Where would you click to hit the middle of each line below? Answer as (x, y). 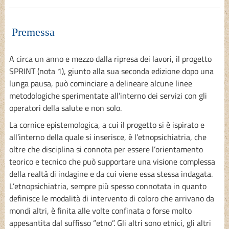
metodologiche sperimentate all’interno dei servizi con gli (108, 95)
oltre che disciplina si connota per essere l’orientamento (106, 149)
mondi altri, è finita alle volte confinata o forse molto (100, 210)
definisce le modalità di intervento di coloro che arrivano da (111, 198)
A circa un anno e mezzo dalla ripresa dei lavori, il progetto (110, 59)
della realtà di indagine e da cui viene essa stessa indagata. (111, 174)
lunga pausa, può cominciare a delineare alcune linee (100, 83)
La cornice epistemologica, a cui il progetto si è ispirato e (107, 124)
